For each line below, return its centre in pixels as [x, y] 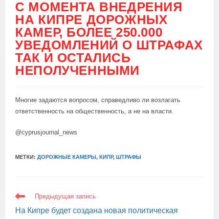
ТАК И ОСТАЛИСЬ [73, 58]
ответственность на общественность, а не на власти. [95, 111]
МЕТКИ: [26, 157]
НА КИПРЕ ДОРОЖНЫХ [91, 20]
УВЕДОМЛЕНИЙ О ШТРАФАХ [109, 45]
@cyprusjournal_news [46, 132]
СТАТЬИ [28, 201]
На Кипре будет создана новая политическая [97, 210]
